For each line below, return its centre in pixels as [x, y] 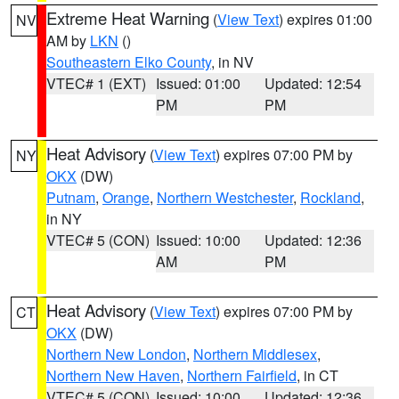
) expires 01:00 [326, 19]
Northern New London [116, 354]
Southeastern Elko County [129, 62]
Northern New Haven [113, 375]
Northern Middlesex [255, 354]
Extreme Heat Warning [128, 18]
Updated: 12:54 [313, 83]
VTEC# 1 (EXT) [96, 83]
